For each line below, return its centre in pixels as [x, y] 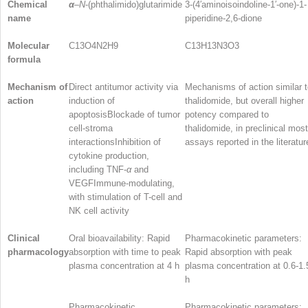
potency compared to [227, 114]
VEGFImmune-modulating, [122, 183]
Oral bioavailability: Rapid [119, 238]
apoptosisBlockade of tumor [124, 114]
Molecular [29, 45]
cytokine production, [109, 155]
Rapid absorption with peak [239, 252]
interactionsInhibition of [115, 142]
